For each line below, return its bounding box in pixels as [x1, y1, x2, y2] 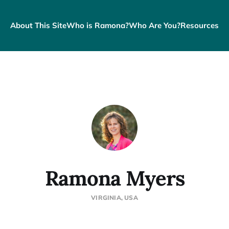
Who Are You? [129, 20, 180, 30]
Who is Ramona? [66, 20, 129, 30]
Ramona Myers [44, 165, 185, 191]
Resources [180, 20, 219, 30]
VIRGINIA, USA [91, 193, 138, 201]
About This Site [10, 20, 66, 30]
